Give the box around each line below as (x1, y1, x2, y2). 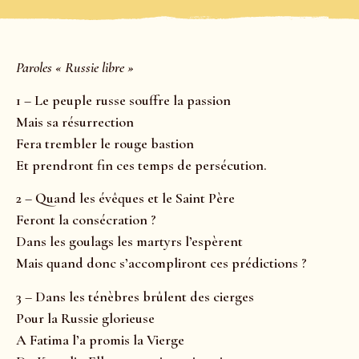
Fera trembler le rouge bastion (16, 135, 194, 153)
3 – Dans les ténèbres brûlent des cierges (16, 287, 254, 305)
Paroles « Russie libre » (16, 58, 134, 76)
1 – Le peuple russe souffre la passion (16, 91, 231, 110)
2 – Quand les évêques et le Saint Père (16, 189, 235, 208)
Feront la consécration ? (16, 211, 156, 229)
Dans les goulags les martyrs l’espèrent (16, 232, 243, 251)
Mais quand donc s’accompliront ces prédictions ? (16, 254, 307, 272)
